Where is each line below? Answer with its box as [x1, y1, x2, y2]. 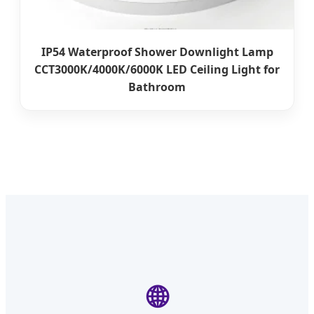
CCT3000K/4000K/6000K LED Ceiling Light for [34, 62, 280, 78]
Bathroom [128, 79, 186, 95]
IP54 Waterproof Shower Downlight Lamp [41, 44, 273, 60]
